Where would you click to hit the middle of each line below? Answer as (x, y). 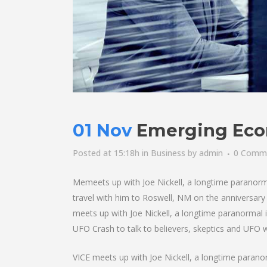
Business (168, 153)
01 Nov (102, 130)
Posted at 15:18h (106, 153)
